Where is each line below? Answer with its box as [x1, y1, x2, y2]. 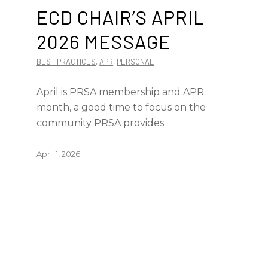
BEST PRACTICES [36, 57, 96, 66]
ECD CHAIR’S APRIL [36, 5, 205, 28]
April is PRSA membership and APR [36, 86, 205, 98]
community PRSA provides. [36, 117, 166, 129]
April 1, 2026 [36, 149, 81, 159]
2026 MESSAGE [36, 30, 171, 53]
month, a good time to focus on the [36, 102, 206, 113]
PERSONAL [117, 57, 154, 66]
